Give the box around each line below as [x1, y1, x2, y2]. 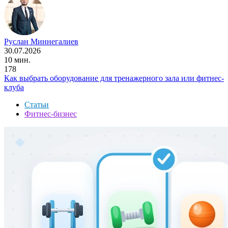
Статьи [24, 100, 49, 109]
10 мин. [4, 55, 31, 64]
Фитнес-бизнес [24, 109, 77, 118]
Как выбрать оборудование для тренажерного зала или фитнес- [4, 73, 224, 82]
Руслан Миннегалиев [4, 37, 78, 46]
